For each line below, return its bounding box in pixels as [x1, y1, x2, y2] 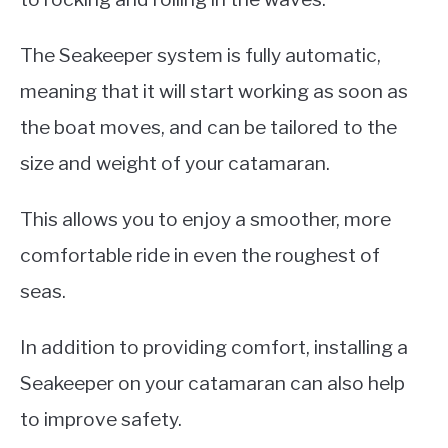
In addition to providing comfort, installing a [20, 334, 408, 359]
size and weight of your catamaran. [20, 150, 330, 175]
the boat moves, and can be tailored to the [20, 114, 397, 139]
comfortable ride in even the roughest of [20, 242, 380, 267]
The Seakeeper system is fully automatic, [20, 42, 381, 67]
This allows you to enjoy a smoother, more [20, 206, 391, 231]
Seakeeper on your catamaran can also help [20, 370, 405, 395]
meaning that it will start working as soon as [20, 78, 408, 103]
